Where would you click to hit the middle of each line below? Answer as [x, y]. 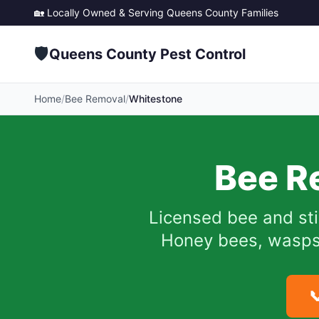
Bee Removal [95, 99]
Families [258, 12]
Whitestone [156, 99]
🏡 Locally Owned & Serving [100, 12]
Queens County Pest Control [147, 54]
